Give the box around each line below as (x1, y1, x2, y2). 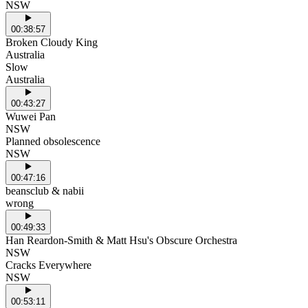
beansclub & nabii (5, 184, 84, 197)
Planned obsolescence (5, 135, 100, 147)
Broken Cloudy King (5, 36, 98, 48)
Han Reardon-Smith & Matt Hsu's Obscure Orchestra (5, 234, 237, 246)
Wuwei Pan (5, 110, 56, 122)
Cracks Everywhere (5, 258, 91, 271)
